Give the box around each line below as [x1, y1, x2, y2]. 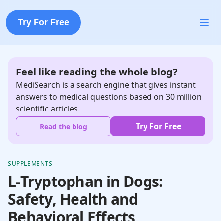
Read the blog [39, 121, 87, 131]
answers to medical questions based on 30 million [16, 91, 202, 102]
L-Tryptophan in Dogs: [8, 171, 163, 191]
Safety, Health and [8, 189, 138, 209]
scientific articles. [16, 103, 80, 114]
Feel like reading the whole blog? [16, 65, 178, 78]
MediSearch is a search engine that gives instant [16, 79, 196, 90]
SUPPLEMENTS [8, 159, 53, 168]
